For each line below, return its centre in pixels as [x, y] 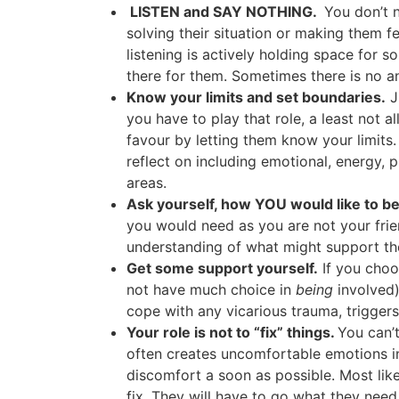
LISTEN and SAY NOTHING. [225, 12]
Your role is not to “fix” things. [232, 333]
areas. [147, 183]
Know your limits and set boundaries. [256, 98]
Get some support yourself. [222, 269]
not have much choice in [211, 290]
